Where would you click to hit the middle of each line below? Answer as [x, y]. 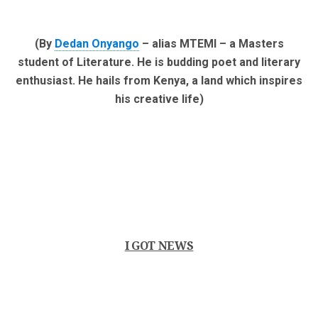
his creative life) [159, 99]
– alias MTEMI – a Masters [211, 44]
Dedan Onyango [97, 44]
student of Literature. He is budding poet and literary [159, 62]
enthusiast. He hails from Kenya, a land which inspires [159, 81]
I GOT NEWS [159, 246]
